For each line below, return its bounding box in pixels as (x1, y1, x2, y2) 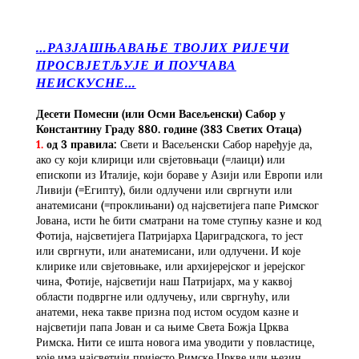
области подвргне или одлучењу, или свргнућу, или (35, 288, 290, 304)
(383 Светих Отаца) (200, 121, 301, 136)
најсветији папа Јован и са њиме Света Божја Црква (35, 319, 288, 334)
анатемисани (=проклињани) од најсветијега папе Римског (35, 197, 319, 212)
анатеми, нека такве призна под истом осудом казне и (35, 304, 299, 319)
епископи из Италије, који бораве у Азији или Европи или (35, 167, 323, 182)
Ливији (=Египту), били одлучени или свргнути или (35, 182, 292, 197)
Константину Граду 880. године (35, 121, 200, 136)
